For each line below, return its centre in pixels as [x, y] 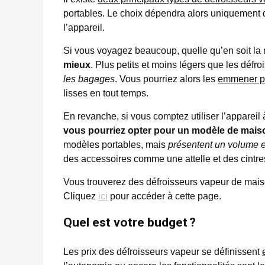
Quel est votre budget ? [130, 222]
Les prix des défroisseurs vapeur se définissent [163, 251]
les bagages [89, 79]
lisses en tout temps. [106, 93]
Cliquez [81, 196]
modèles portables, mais [116, 144]
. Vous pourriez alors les [166, 79]
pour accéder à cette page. [164, 196]
